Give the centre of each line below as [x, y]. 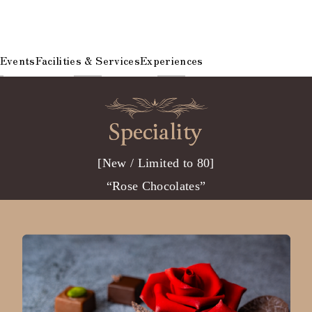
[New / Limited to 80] [156, 163]
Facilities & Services [87, 60]
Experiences [171, 60]
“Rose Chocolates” [156, 186]
